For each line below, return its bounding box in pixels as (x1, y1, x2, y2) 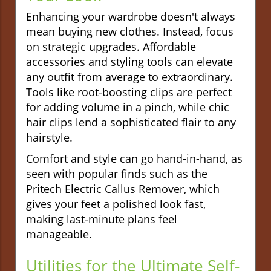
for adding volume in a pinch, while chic (26, 99, 229, 114)
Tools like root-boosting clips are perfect (26, 84, 232, 99)
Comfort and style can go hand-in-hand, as (26, 151, 243, 166)
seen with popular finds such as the (26, 166, 207, 181)
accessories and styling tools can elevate (26, 54, 233, 69)
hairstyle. (26, 129, 73, 145)
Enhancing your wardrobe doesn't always (26, 8, 235, 24)
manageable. (26, 226, 92, 241)
